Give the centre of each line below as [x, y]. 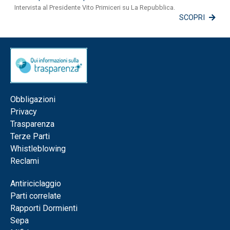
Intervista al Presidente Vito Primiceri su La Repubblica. [95, 8]
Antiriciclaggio [36, 184]
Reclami [25, 161]
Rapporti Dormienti [44, 208]
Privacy [24, 112]
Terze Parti [30, 137]
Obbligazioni [33, 100]
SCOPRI [192, 18]
